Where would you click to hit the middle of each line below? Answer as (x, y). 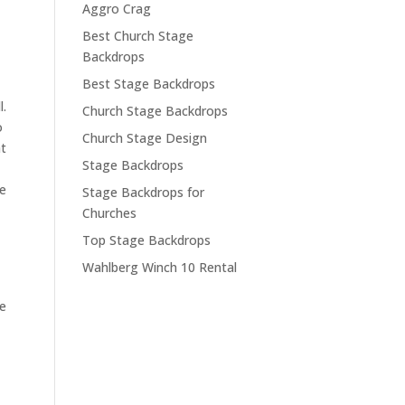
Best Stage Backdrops (149, 83)
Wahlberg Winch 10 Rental (160, 267)
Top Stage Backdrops (147, 240)
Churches (110, 212)
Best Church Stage (138, 35)
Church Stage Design (145, 137)
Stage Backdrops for (144, 192)
